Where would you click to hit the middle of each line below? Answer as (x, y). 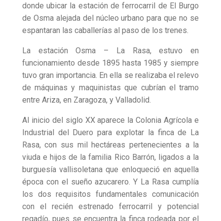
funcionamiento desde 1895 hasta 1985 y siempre (110, 63)
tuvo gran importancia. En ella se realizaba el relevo (110, 75)
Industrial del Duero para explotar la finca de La (110, 133)
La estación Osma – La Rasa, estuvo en (110, 51)
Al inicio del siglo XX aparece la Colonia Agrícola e (110, 120)
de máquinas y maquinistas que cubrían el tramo (110, 88)
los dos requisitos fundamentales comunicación (110, 194)
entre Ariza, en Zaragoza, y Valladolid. (86, 100)
